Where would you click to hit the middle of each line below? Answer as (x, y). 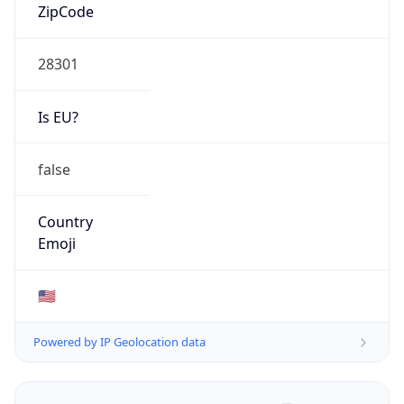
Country (65, 222)
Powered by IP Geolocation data (119, 342)
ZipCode (65, 12)
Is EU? (58, 117)
